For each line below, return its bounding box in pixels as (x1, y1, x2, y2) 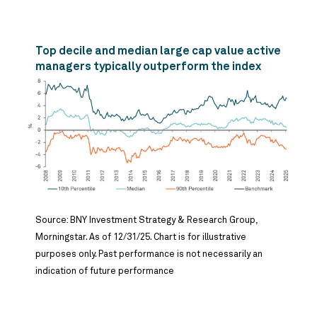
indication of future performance (35, 267, 174, 277)
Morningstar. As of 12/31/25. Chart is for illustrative (35, 233, 246, 243)
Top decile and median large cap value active (35, 45, 281, 57)
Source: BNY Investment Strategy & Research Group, (35, 216, 258, 226)
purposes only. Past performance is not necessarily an (35, 250, 263, 260)
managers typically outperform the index (35, 61, 261, 73)
